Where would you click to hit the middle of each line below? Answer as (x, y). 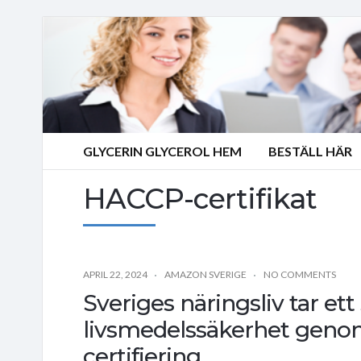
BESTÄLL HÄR (310, 151)
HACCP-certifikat (200, 198)
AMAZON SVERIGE (205, 274)
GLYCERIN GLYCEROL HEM (162, 151)
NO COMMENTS (300, 274)
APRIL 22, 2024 (115, 274)
